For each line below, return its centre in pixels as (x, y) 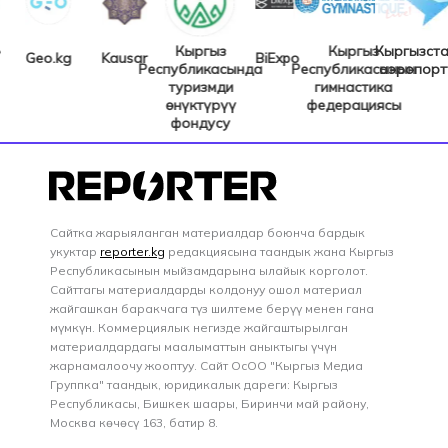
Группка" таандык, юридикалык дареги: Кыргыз (194, 385)
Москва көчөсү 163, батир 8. (134, 423)
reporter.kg (132, 252)
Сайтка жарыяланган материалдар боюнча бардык (207, 233)
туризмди (186, 87)
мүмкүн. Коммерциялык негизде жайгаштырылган (199, 328)
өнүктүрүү (186, 105)
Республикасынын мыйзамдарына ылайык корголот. (209, 271)
